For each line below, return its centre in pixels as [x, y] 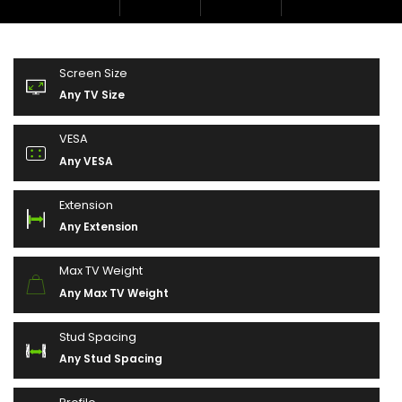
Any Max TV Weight [114, 293]
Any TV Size [92, 95]
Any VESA [87, 161]
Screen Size [94, 74]
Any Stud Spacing [111, 358]
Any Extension [99, 227]
